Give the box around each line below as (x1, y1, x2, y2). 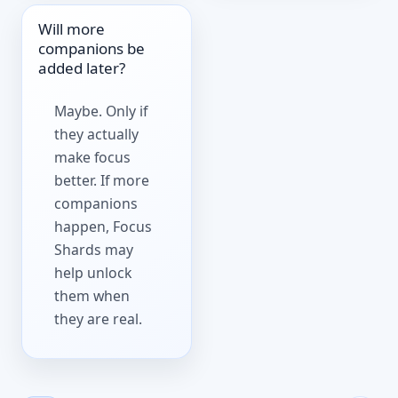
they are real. (54, 308, 143, 329)
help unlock (54, 262, 132, 283)
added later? (38, 58, 126, 79)
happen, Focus (54, 216, 153, 236)
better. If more (54, 170, 150, 190)
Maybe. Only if (54, 100, 148, 121)
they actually (54, 123, 139, 144)
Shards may (54, 239, 134, 259)
